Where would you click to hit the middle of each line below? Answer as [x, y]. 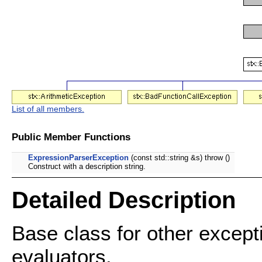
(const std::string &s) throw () [179, 158]
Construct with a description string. [87, 167]
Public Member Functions [71, 137]
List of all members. [48, 109]
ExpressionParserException [78, 158]
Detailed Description [124, 200]
